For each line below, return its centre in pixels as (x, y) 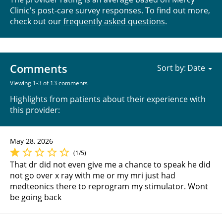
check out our (37, 21)
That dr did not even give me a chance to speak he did (110, 164)
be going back (36, 197)
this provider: (35, 110)
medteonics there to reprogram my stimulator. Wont (109, 186)
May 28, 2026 (31, 141)
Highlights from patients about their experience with (108, 99)
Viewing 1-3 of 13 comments (49, 83)
